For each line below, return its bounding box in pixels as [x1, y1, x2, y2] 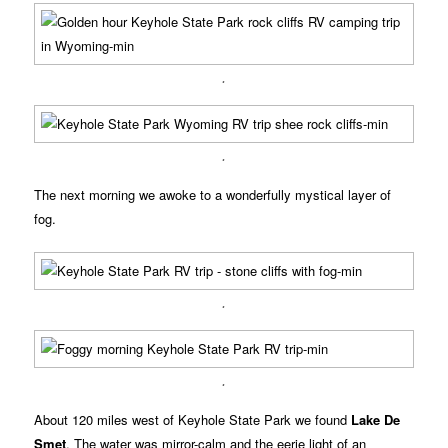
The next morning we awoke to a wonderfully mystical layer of [34, 185, 392, 205]
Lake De [351, 410, 401, 430]
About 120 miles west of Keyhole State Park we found [34, 410, 352, 430]
